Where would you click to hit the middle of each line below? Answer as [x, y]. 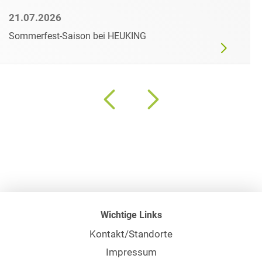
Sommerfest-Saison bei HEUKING [77, 36]
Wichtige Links [131, 215]
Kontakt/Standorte [131, 234]
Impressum [131, 252]
